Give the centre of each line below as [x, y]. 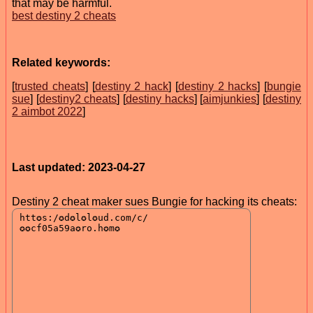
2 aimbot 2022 [47, 111]
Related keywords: [61, 62]
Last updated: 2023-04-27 [79, 167]
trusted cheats [50, 86]
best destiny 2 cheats [64, 15]
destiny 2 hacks [218, 86]
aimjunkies [230, 99]
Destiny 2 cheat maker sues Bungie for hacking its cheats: [154, 201]
